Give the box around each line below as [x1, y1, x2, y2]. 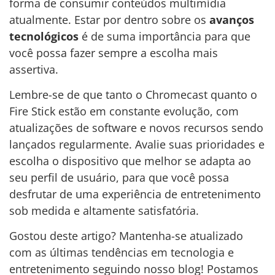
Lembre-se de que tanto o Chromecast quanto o [9, 87, 257, 103]
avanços [209, 12, 254, 27]
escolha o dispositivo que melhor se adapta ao [9, 153, 251, 169]
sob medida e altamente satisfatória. [9, 203, 199, 219]
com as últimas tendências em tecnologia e [9, 245, 234, 260]
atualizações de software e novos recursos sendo [9, 120, 263, 136]
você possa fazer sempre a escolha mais [9, 45, 218, 60]
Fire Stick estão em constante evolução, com [9, 104, 239, 119]
